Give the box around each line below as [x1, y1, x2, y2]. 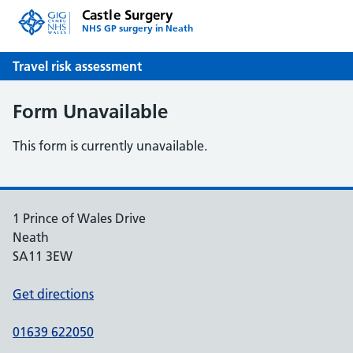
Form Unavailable [13, 100, 168, 123]
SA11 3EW [13, 248, 72, 264]
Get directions [13, 286, 94, 302]
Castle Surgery [82, 6, 173, 23]
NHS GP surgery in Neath [82, 22, 193, 34]
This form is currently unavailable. [13, 138, 207, 154]
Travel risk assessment [13, 58, 142, 74]
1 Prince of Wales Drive [13, 210, 146, 226]
